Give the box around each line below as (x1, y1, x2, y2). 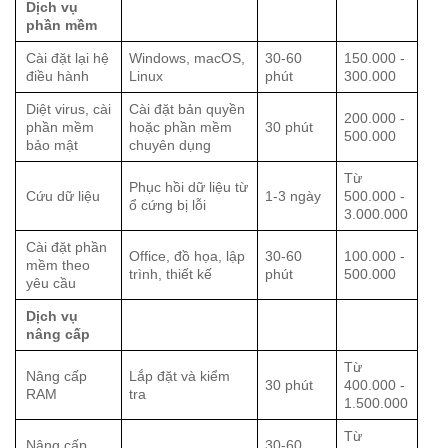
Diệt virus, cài (26, 101, 111, 118)
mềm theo (26, 257, 90, 274)
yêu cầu (26, 275, 76, 292)
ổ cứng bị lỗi (129, 197, 207, 214)
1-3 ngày (265, 188, 322, 205)
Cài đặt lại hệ (26, 50, 109, 67)
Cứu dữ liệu (26, 188, 100, 205)
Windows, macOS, (129, 50, 246, 67)
